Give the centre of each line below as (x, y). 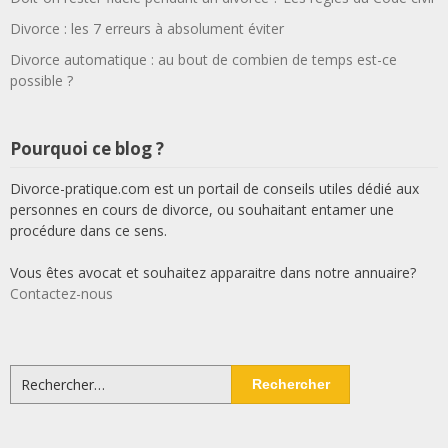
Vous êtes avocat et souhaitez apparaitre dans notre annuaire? (213, 272)
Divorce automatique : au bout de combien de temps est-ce (203, 59)
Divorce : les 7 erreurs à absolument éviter (147, 28)
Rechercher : (49, 374)
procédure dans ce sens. (88, 230)
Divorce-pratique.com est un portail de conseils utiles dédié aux (214, 188)
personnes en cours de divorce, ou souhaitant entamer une (202, 209)
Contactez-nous (61, 293)
